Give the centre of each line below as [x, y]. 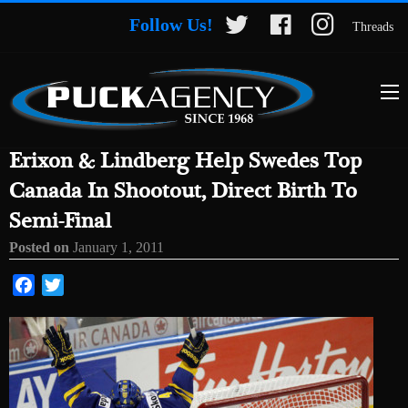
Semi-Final [61, 222]
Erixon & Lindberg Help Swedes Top [185, 162]
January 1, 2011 [118, 248]
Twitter [84, 285]
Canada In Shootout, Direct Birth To [183, 192]
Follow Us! [171, 25]
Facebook [63, 285]
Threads [373, 27]
